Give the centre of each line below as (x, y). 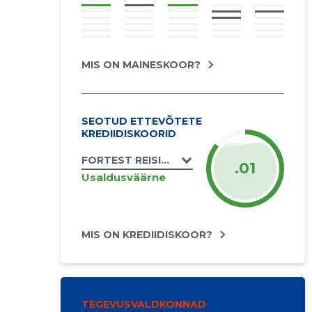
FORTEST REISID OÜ (135, 160)
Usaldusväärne (123, 177)
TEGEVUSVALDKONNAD (143, 304)
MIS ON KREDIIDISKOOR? (147, 235)
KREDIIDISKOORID (128, 134)
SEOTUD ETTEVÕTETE (141, 121)
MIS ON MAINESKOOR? (141, 65)
